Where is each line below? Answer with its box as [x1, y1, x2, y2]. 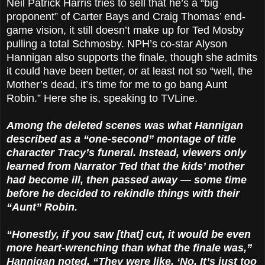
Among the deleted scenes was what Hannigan [7, 119, 243, 131]
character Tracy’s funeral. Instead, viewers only [7, 146, 246, 159]
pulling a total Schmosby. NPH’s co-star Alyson [7, 37, 227, 50]
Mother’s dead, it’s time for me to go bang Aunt [7, 78, 227, 91]
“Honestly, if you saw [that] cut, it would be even [7, 228, 251, 240]
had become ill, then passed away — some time [7, 173, 247, 186]
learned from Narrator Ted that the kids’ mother [7, 160, 244, 172]
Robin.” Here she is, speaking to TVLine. [7, 92, 198, 104]
